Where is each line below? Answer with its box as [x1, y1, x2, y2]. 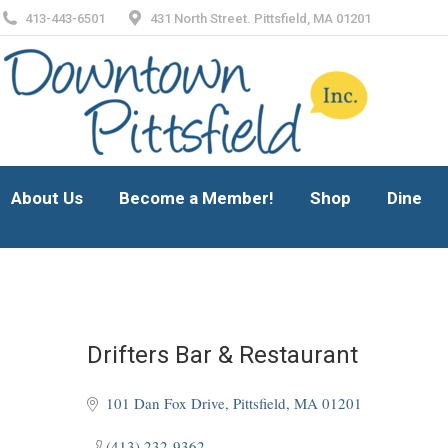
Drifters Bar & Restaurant [87, 341, 358, 369]
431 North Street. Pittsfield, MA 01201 [150, 10, 371, 26]
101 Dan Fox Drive [105, 393, 225, 413]
